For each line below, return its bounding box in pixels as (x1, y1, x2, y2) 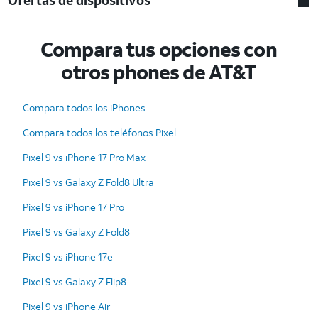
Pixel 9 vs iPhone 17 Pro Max (23, 150, 146, 164)
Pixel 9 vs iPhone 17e (23, 249, 113, 263)
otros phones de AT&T (61, 58, 257, 85)
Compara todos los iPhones (23, 100, 146, 114)
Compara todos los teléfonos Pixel (23, 125, 176, 139)
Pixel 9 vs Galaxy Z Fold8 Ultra (23, 175, 154, 189)
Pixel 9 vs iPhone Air (23, 299, 110, 313)
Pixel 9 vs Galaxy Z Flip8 (23, 274, 126, 288)
